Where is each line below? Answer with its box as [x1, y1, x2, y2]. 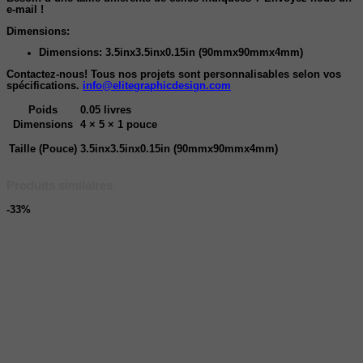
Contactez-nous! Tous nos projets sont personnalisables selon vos [6, 68, 341, 80]
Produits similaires [6, 179, 113, 193]
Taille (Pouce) [9, 143, 77, 155]
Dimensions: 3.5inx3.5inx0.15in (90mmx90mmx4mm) [39, 47, 303, 59]
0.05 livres [80, 104, 131, 116]
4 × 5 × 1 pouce [80, 118, 157, 130]
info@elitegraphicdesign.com [83, 79, 231, 92]
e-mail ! [6, 4, 44, 15]
